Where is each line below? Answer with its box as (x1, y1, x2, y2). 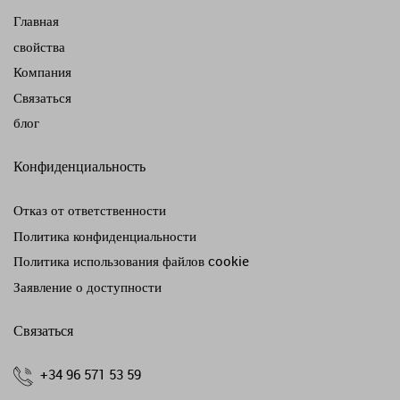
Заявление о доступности (13, 277, 162, 296)
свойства (13, 37, 65, 55)
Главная (13, 12, 59, 30)
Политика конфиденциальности (13, 226, 196, 245)
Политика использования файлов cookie (13, 252, 249, 271)
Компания (13, 62, 71, 81)
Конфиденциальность (13, 156, 146, 177)
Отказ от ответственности (13, 201, 166, 220)
